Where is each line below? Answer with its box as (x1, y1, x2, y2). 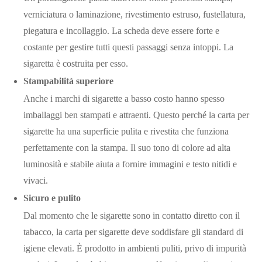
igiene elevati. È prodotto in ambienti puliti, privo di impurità (23, 243, 246, 253)
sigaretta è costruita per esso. (23, 58, 128, 68)
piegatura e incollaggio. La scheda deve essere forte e (23, 25, 219, 36)
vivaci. (23, 175, 48, 185)
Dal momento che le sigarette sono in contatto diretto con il (23, 210, 240, 220)
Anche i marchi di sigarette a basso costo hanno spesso (23, 93, 225, 104)
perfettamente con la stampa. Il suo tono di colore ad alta (23, 142, 230, 153)
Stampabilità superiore (23, 75, 113, 86)
